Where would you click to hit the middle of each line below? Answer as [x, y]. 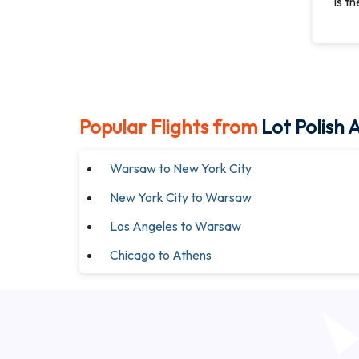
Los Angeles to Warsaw [175, 226]
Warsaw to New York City [181, 168]
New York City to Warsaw [181, 197]
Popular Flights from [168, 127]
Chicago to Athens [161, 255]
